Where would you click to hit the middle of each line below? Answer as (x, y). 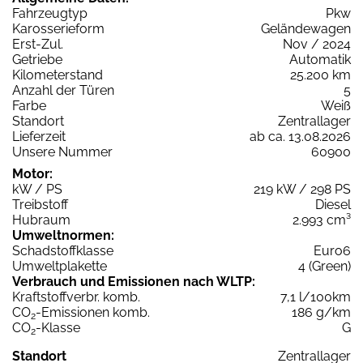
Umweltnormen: (63, 236)
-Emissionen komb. (93, 313)
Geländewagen (306, 29)
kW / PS (37, 190)
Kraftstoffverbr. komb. (76, 297)
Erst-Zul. (38, 45)
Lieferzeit (39, 137)
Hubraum (41, 220)
